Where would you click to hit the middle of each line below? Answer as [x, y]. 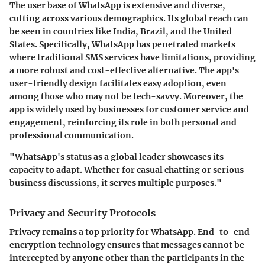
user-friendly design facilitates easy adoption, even [118, 83]
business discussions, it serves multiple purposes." [116, 182]
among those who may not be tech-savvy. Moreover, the [126, 96]
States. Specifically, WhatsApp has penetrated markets [122, 44]
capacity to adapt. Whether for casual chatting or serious [127, 169]
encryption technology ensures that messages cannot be [127, 245]
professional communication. [72, 135]
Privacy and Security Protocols [83, 213]
